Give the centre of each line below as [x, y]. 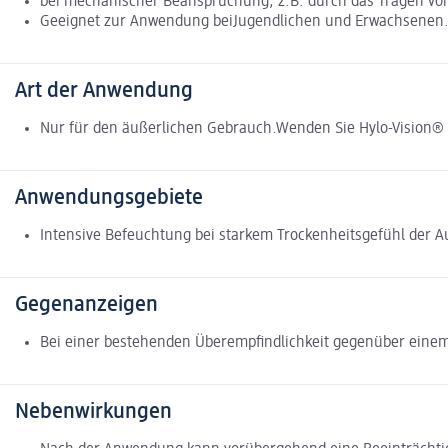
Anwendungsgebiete [109, 197]
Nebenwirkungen [93, 411]
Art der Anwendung [104, 90]
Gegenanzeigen [86, 304]
